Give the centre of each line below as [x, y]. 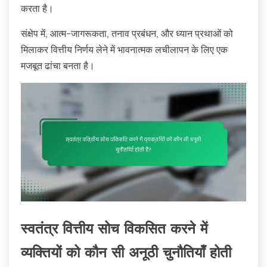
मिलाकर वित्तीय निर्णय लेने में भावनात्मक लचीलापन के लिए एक [124, 50]
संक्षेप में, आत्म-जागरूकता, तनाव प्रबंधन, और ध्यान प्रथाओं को [127, 34]
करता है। [37, 9]
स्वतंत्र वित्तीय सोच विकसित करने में [114, 230]
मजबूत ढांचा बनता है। [58, 66]
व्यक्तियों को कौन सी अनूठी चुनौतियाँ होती [126, 254]
